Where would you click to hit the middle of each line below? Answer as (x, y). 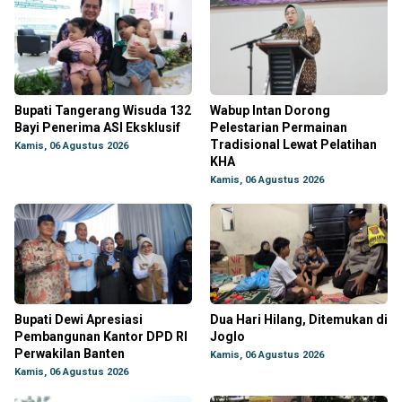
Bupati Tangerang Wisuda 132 (103, 110)
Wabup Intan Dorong (270, 110)
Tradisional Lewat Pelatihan (293, 144)
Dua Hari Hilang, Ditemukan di (299, 319)
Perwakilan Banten (70, 354)
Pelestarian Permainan (279, 127)
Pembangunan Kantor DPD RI (101, 336)
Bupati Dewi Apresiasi (79, 319)
